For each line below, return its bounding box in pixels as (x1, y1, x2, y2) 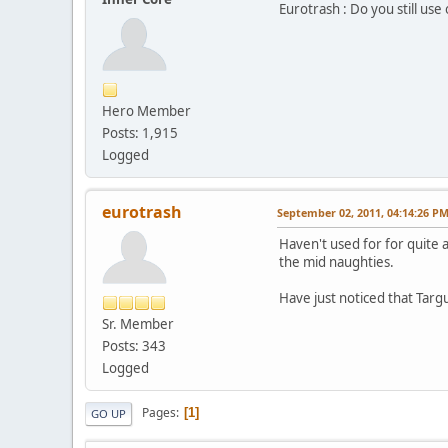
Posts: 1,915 (102, 123, 178, 142)
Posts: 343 (102, 336, 166, 355)
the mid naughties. (279, 252, 394, 271)
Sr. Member (102, 314, 174, 333)
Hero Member (102, 101, 191, 120)
